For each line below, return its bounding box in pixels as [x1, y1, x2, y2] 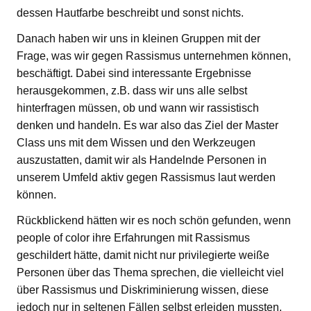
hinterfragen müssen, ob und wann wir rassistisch [17, 102, 259, 115]
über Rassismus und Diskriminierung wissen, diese [17, 284, 269, 296]
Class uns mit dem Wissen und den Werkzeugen [17, 137, 255, 149]
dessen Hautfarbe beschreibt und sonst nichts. [17, 7, 244, 19]
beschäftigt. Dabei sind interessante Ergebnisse [17, 67, 251, 80]
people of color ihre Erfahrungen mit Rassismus [17, 232, 250, 244]
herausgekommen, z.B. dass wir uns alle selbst [17, 85, 247, 97]
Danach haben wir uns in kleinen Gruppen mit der [17, 33, 260, 45]
